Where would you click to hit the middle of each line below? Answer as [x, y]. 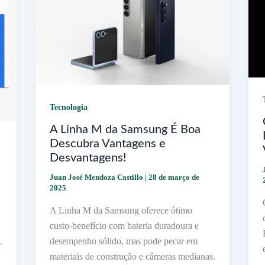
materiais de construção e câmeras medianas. [132, 256]
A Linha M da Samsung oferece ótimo [121, 210]
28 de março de [174, 177]
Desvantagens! [88, 158]
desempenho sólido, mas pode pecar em [123, 241]
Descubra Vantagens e [107, 143]
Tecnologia [68, 108]
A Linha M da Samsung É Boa [125, 129]
